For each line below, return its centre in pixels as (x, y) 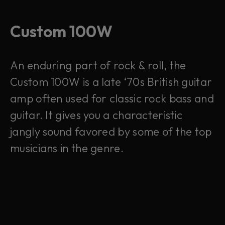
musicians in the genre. (67, 148)
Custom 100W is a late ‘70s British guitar (111, 82)
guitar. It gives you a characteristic (96, 115)
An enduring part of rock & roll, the (98, 66)
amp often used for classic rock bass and (112, 99)
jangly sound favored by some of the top (111, 132)
